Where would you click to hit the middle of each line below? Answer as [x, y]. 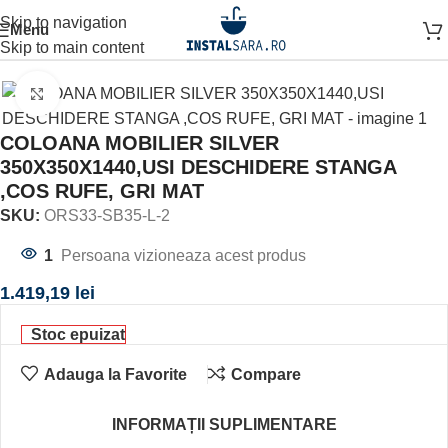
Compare [265, 374]
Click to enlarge [113, 93]
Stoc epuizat [77, 334]
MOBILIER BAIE [159, 37]
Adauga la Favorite [115, 374]
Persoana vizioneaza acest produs [183, 255]
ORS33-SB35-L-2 [107, 215]
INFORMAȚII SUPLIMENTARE [224, 424]
